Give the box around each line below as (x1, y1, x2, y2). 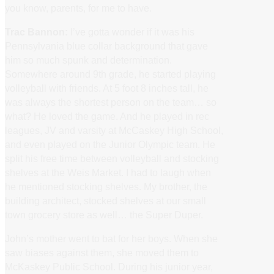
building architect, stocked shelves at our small (5, 194, 206, 206)
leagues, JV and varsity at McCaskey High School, (5, 124, 223, 136)
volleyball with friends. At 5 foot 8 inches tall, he (5, 82, 209, 94)
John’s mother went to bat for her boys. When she (5, 233, 218, 245)
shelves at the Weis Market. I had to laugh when (5, 166, 211, 178)
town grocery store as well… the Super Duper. (5, 209, 203, 220)
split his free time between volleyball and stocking (5, 152, 219, 164)
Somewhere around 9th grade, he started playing (5, 68, 216, 80)
